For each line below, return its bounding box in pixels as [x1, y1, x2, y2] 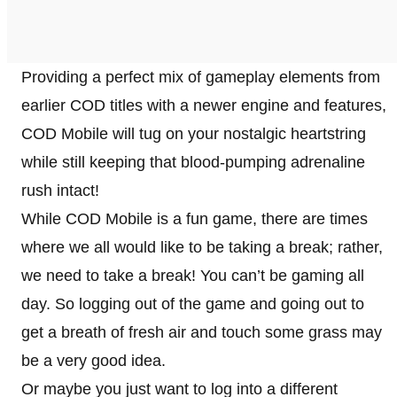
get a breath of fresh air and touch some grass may [21, 323, 382, 341]
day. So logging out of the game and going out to [21, 294, 364, 313]
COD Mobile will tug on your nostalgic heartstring [21, 124, 366, 143]
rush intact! [21, 181, 99, 199]
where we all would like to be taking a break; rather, [21, 237, 383, 256]
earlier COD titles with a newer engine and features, [21, 96, 386, 114]
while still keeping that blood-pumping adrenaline [21, 152, 365, 171]
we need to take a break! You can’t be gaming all [21, 266, 364, 284]
